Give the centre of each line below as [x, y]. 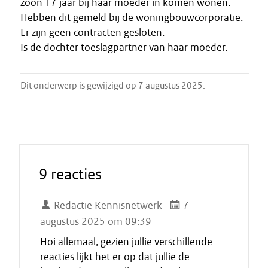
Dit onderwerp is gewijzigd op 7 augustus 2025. [113, 85]
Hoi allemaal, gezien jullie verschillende [126, 242]
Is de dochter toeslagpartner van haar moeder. [124, 47]
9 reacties [70, 174]
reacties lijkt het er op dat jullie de [115, 257]
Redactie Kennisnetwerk [107, 205]
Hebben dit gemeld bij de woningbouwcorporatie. [132, 17]
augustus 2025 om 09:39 [96, 221]
